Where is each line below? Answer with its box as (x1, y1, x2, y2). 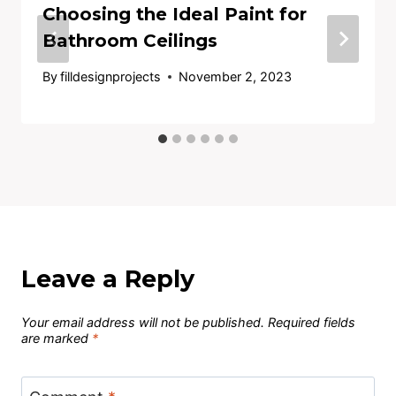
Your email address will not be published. (21, 315, 264, 331)
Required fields (268, 315, 355, 331)
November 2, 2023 (179, 69, 293, 85)
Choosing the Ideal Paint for (42, 3, 307, 25)
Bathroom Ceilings (42, 29, 217, 51)
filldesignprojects (60, 69, 162, 85)
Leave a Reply (21, 264, 194, 294)
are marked (21, 331, 92, 346)
